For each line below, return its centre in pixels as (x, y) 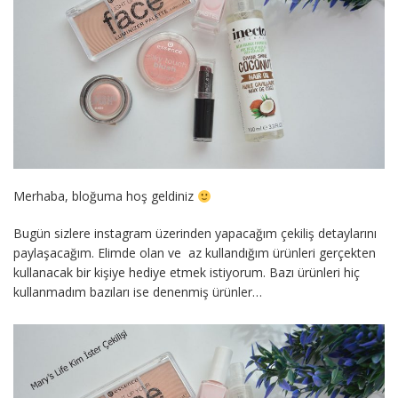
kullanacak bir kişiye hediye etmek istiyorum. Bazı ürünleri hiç (187, 273)
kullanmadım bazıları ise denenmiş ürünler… (138, 292)
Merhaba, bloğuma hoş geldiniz (105, 196)
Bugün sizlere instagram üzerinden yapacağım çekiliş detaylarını (195, 234)
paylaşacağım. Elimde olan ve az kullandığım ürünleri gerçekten (195, 253)
